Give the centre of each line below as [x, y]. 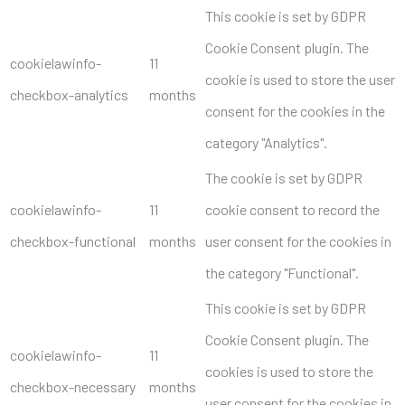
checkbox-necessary [73, 386]
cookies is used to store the [289, 371]
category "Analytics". [266, 142]
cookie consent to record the [292, 209]
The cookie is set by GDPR [284, 177]
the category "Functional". [282, 272]
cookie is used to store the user [300, 79]
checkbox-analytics [69, 94]
